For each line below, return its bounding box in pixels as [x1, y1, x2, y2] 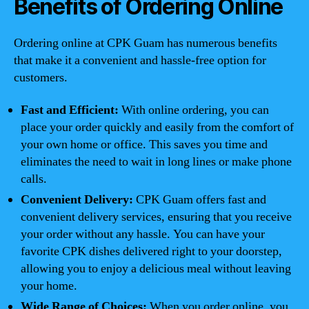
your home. [21, 278, 77, 294]
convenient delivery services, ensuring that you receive [21, 209, 292, 225]
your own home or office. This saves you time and [21, 137, 268, 152]
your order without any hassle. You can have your [21, 226, 265, 242]
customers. [14, 69, 68, 86]
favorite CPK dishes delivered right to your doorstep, [21, 243, 282, 259]
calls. [21, 171, 47, 187]
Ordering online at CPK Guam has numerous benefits [14, 34, 277, 51]
